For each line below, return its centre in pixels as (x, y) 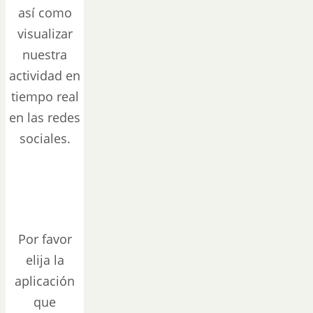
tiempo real (45, 96)
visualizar (45, 34)
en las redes (45, 117)
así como (45, 13)
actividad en (45, 75)
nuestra (45, 54)
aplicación (45, 281)
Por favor (45, 239)
